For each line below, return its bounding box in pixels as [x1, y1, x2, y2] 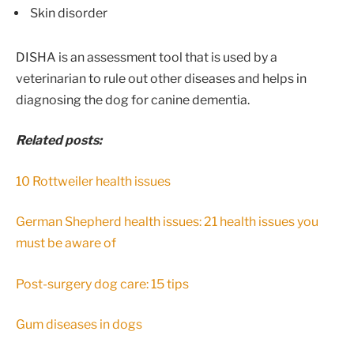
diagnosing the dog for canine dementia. [16, 92, 250, 107]
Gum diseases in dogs [16, 317, 142, 333]
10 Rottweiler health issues [16, 173, 171, 189]
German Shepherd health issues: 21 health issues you [16, 214, 318, 230]
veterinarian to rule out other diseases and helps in [16, 70, 307, 86]
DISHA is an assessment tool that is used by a [16, 49, 277, 65]
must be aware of [16, 235, 116, 251]
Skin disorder [30, 5, 107, 21]
